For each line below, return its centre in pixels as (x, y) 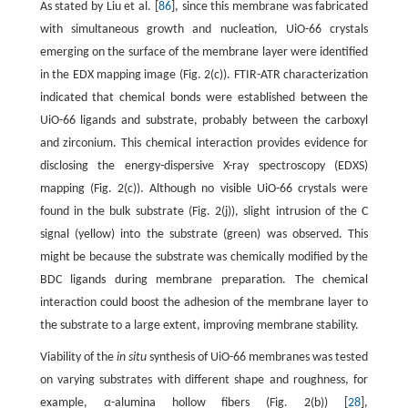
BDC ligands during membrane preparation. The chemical (204, 280)
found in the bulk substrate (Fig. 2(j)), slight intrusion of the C (204, 212)
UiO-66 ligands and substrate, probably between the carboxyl (204, 121)
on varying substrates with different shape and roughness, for (204, 381)
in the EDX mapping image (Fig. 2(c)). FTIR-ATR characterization (204, 76)
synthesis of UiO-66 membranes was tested (257, 358)
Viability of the (78, 358)
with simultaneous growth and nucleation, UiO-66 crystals (204, 30)
